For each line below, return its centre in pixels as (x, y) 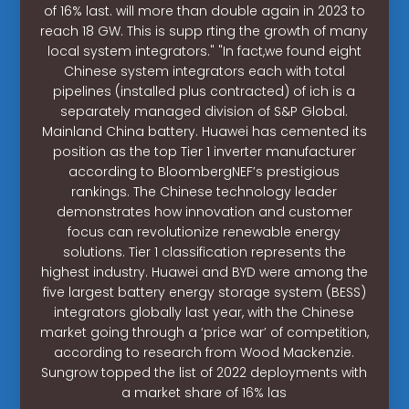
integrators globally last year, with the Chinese (204, 312)
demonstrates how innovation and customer (204, 211)
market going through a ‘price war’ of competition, (204, 332)
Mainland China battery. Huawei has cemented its (204, 131)
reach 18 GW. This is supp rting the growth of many (204, 31)
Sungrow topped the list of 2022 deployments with (204, 372)
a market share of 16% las (204, 392)
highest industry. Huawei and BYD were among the (204, 272)
